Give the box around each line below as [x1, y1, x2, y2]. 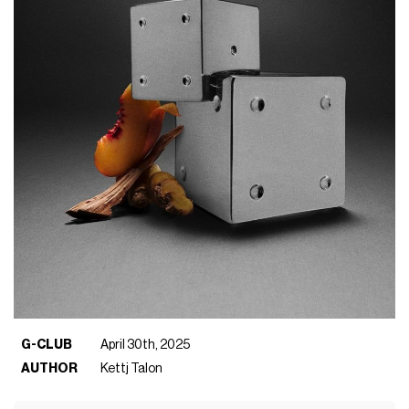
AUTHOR [21, 362, 79, 376]
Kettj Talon [100, 362, 163, 376]
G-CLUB [21, 338, 73, 352]
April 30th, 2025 [100, 338, 192, 352]
